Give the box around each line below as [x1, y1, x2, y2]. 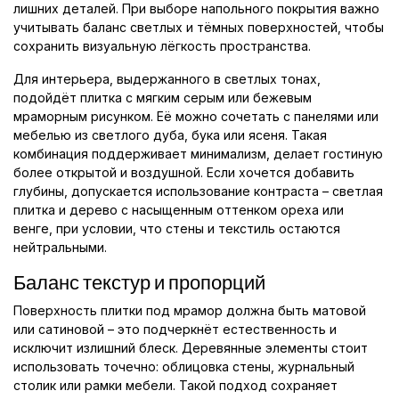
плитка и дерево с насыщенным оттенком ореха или [13, 202, 344, 218]
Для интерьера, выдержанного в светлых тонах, [13, 71, 321, 87]
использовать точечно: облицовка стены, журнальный [13, 359, 354, 375]
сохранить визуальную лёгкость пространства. [13, 38, 311, 54]
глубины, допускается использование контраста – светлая [13, 183, 383, 199]
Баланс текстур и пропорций [13, 270, 265, 296]
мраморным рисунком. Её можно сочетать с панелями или [13, 109, 379, 125]
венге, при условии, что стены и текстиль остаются [13, 221, 340, 237]
